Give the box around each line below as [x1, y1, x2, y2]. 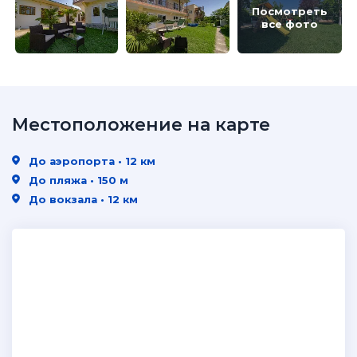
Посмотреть [252, 5, 328, 18]
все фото [261, 18, 319, 30]
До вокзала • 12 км [25, 193, 138, 206]
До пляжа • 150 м [25, 174, 128, 186]
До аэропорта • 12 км [25, 155, 155, 167]
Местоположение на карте [12, 114, 270, 135]
